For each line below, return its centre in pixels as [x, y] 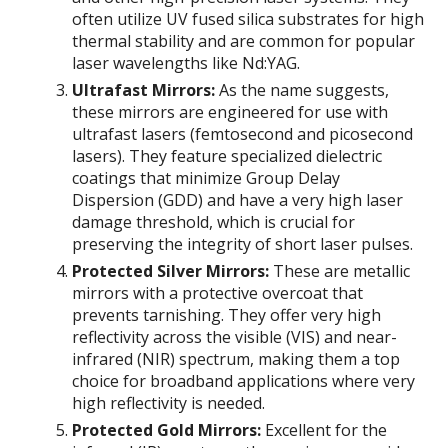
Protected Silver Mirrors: [171, 271]
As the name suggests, [302, 90]
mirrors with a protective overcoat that [218, 293]
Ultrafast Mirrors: [144, 90]
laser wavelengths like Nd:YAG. [186, 63]
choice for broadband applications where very [244, 381]
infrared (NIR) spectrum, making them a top [236, 359]
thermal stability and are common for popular [244, 41]
